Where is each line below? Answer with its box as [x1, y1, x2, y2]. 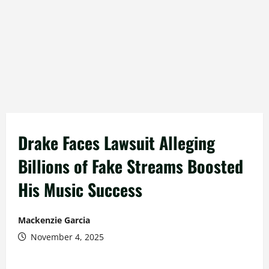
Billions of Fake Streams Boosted [18, 154, 243, 178]
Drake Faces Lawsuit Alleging [18, 130, 215, 155]
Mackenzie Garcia [18, 214, 90, 226]
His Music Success [18, 177, 142, 202]
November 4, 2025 [28, 231, 104, 243]
